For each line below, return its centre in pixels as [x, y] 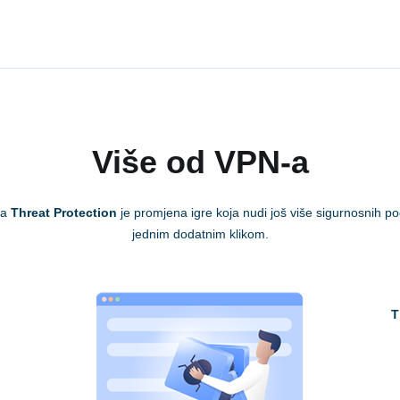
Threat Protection [64, 213]
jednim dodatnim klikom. [200, 234]
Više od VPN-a [200, 162]
